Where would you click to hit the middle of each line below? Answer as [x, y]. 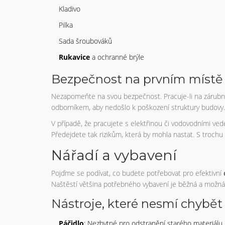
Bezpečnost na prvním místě [137, 79]
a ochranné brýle [117, 57]
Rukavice [74, 57]
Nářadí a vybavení [114, 155]
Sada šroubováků [85, 41]
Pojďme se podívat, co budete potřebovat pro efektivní [137, 173]
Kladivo [70, 9]
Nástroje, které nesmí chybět [137, 203]
